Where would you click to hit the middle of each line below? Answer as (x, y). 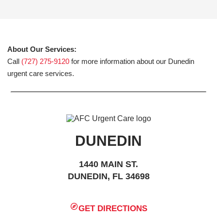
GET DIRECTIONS (113, 208)
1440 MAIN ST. (108, 164)
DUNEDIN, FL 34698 (108, 176)
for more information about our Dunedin (132, 61)
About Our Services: (42, 49)
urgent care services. (41, 73)
